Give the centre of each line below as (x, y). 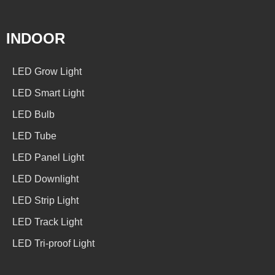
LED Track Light (47, 222)
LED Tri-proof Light (53, 244)
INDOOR (36, 39)
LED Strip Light (45, 201)
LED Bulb (33, 115)
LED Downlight (45, 179)
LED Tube (34, 136)
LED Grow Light (47, 72)
